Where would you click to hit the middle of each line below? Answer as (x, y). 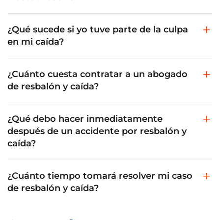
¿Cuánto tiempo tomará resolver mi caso (100, 176)
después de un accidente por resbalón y (97, 131)
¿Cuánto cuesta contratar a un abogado (97, 74)
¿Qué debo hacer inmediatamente (85, 119)
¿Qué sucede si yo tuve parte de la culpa (98, 29)
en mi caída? (36, 41)
